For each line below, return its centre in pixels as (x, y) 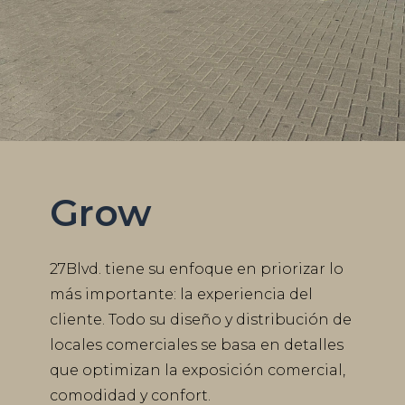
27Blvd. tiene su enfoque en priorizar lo (196, 269)
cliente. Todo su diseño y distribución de (200, 320)
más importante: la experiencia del (181, 295)
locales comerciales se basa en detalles (196, 345)
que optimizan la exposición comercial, (197, 371)
